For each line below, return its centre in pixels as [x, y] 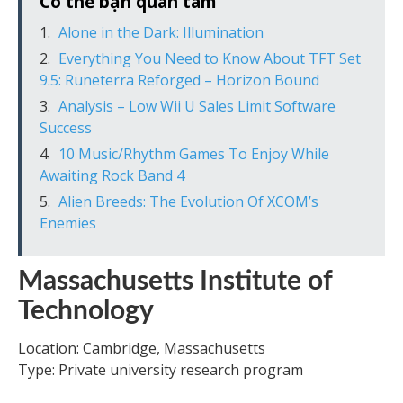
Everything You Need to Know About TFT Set [210, 58]
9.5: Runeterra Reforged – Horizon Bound [179, 80]
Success [66, 128]
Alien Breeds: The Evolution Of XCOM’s [188, 201]
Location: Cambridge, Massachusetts [142, 348]
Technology [86, 311]
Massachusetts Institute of [175, 282]
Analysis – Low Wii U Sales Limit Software [197, 106]
